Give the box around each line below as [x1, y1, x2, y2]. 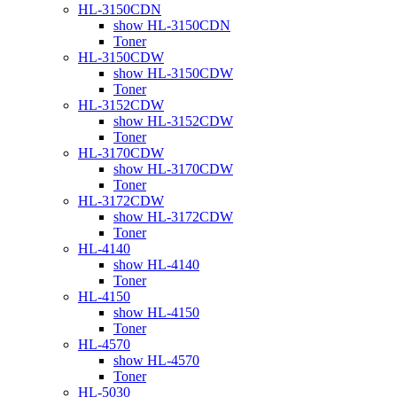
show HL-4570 [113, 352, 199, 368]
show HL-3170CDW [113, 160, 233, 176]
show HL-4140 [113, 256, 199, 272]
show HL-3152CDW [113, 113, 233, 128]
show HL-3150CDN [113, 17, 230, 33]
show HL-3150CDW [113, 65, 233, 81]
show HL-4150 [113, 304, 199, 320]
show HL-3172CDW [113, 208, 233, 224]
